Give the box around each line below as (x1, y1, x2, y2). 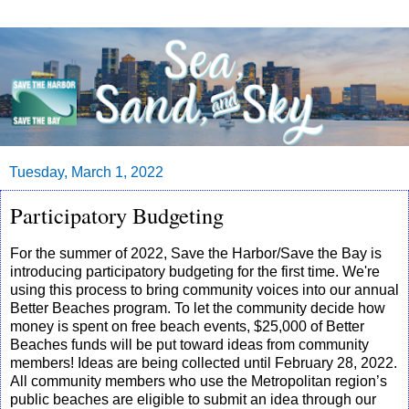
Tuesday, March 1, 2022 (9, 163, 163, 180)
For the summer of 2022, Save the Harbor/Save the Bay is (10, 245, 382, 261)
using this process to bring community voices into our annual (10, 281, 399, 298)
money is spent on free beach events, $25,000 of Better (10, 318, 364, 334)
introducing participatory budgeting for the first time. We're (10, 263, 380, 279)
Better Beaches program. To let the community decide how (10, 299, 385, 316)
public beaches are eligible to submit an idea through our (10, 391, 376, 407)
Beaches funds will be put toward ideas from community (10, 336, 369, 352)
